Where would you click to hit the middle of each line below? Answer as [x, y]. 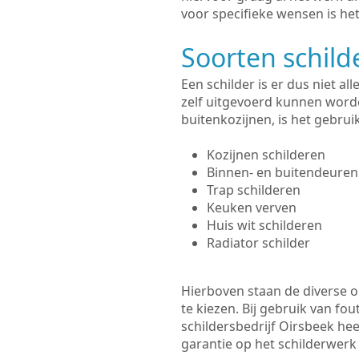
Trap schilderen [253, 190]
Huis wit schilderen [264, 225]
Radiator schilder [258, 243]
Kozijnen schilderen [266, 155]
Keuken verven [251, 208]
